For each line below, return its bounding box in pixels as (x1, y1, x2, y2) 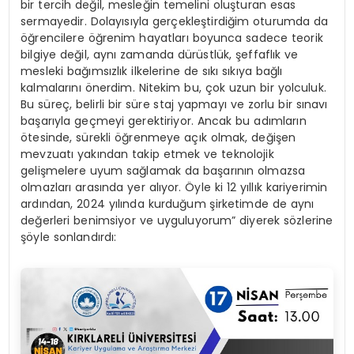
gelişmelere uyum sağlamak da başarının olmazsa (21, 162, 306, 179)
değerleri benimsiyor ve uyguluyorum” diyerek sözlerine (21, 212, 333, 228)
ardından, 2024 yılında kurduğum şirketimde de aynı (21, 195, 314, 212)
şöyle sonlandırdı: (21, 228, 117, 245)
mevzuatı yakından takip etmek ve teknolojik (21, 145, 274, 162)
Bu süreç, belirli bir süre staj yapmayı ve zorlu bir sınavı (21, 96, 328, 112)
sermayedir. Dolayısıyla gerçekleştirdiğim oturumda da (21, 13, 329, 29)
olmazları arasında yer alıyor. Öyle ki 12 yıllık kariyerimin (21, 179, 328, 195)
